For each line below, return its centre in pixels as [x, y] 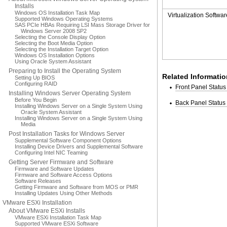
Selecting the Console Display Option [60, 37]
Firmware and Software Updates [54, 169]
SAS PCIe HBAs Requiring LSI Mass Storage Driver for [82, 25]
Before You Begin [36, 100]
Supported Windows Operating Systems [64, 19]
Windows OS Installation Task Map [57, 13]
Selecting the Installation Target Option [62, 49]
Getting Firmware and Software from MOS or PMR [77, 187]
